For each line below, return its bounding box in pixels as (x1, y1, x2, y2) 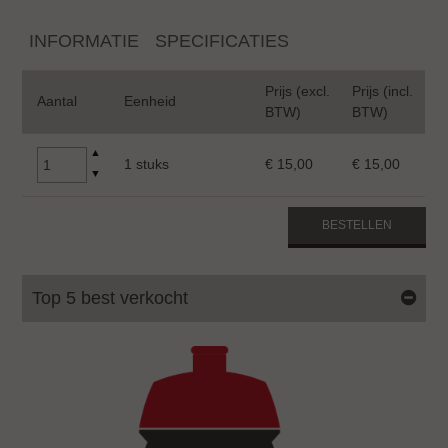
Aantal (37, 93, 78, 110)
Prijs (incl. (352, 83, 414, 100)
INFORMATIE (29, 31, 140, 52)
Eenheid (124, 93, 177, 110)
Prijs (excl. (265, 83, 331, 100)
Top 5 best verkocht (32, 288, 189, 309)
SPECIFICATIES (155, 31, 290, 52)
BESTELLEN (321, 218, 392, 233)
